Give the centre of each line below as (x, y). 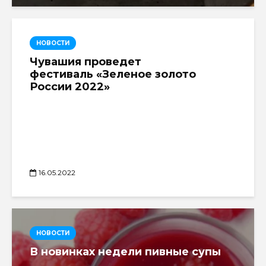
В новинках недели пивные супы (125, 251)
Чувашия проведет (85, 61)
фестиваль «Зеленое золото (113, 74)
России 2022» (70, 86)
